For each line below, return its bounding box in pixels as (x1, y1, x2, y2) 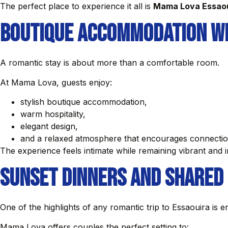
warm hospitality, (20, 108, 85, 119)
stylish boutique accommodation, (20, 96, 147, 107)
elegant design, (20, 121, 78, 131)
